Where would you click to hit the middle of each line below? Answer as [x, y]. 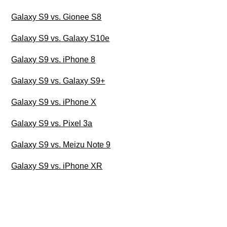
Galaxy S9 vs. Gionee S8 [56, 17]
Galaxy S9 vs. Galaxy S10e [61, 38]
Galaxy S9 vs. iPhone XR [57, 166]
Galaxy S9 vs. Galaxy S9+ [58, 81]
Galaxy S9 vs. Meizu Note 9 [61, 144]
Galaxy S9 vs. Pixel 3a [52, 123]
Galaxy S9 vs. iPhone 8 [53, 59]
